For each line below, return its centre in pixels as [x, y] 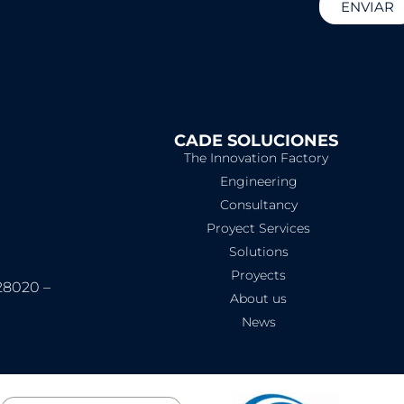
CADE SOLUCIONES [257, 141]
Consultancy [258, 205]
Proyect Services [259, 229]
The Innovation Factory [257, 158]
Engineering [258, 182]
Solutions [258, 252]
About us [259, 299]
